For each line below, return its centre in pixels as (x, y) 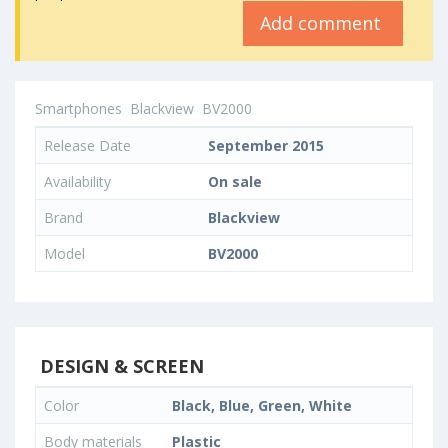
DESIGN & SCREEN (119, 366)
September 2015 (266, 146)
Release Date (87, 146)
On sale (235, 182)
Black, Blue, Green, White (262, 406)
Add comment (323, 23)
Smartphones (78, 109)
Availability (77, 182)
